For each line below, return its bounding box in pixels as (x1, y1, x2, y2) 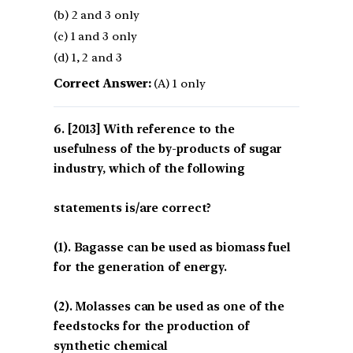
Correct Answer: (54, 76, 151, 91)
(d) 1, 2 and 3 (54, 50, 122, 65)
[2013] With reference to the (67, 121, 235, 136)
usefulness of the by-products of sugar (54, 141, 283, 156)
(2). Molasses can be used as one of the (54, 299, 285, 314)
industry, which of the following (54, 161, 245, 176)
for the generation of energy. (54, 259, 228, 274)
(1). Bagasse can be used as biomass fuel (54, 240, 291, 255)
